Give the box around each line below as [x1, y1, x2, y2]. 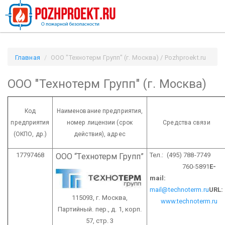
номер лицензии [66, 119, 116, 126]
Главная [15, 54, 40, 61]
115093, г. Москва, [71, 193, 128, 201]
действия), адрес [74, 130, 126, 138]
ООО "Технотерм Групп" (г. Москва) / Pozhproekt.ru [51, 54, 206, 61]
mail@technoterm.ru [150, 185, 209, 193]
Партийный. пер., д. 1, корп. [57, 205, 142, 213]
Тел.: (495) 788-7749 [150, 151, 211, 159]
